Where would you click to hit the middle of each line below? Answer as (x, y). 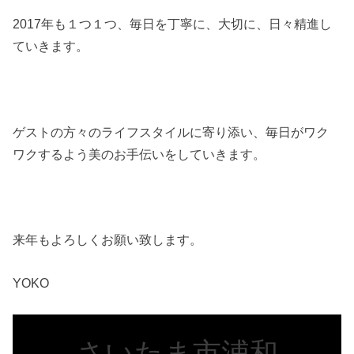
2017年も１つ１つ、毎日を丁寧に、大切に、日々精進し (173, 23)
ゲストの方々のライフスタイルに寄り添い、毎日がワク (171, 132)
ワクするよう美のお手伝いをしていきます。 (139, 154)
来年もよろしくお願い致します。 (108, 240)
